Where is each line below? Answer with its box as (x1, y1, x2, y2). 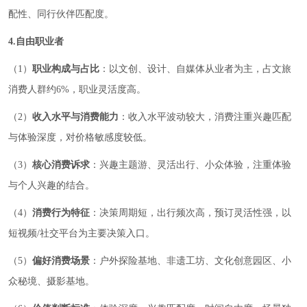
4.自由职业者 (8, 36, 64, 47)
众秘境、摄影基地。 (8, 276, 95, 287)
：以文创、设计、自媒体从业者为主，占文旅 (99, 64, 291, 75)
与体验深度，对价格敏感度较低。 (8, 132, 152, 143)
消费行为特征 (32, 208, 90, 219)
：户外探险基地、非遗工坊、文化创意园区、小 (90, 256, 291, 267)
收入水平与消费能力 (32, 112, 119, 123)
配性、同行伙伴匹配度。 (8, 9, 114, 20)
